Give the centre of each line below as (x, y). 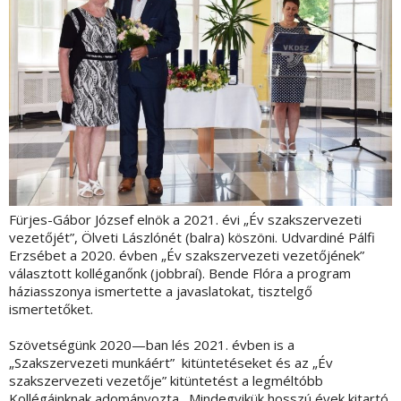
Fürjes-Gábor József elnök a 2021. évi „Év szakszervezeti (185, 220)
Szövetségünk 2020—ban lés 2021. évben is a (152, 345)
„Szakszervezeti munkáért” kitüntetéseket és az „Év (171, 363)
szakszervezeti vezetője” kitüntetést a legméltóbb (166, 381)
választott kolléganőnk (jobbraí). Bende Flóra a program (180, 273)
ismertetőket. (51, 309)
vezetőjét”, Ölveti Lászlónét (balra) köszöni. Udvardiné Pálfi (192, 238)
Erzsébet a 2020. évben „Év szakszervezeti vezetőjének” (187, 256)
